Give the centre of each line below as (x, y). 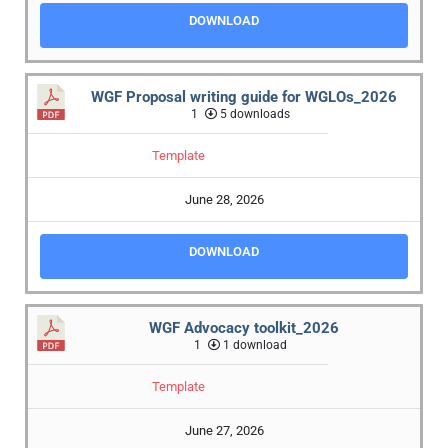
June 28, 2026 (224, 200)
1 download (253, 345)
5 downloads (253, 114)
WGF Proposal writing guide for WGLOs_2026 (244, 97)
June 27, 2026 (224, 431)
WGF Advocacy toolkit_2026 (244, 328)
